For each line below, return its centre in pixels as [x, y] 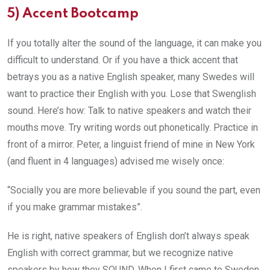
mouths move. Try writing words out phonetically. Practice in [133, 127]
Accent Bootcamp [80, 14]
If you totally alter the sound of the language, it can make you [134, 43]
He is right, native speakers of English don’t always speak [128, 236]
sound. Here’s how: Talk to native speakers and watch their [129, 110]
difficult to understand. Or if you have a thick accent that [123, 60]
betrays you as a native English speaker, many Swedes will [131, 77]
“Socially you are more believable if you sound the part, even [134, 190]
